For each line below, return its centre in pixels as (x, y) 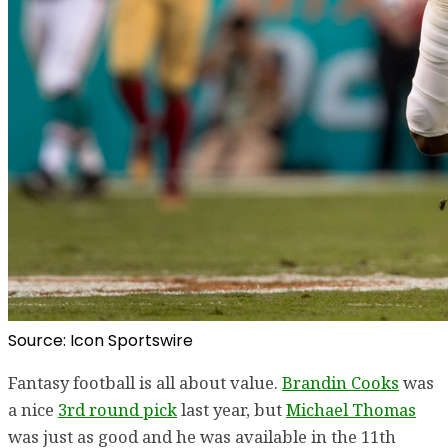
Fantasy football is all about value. (145, 383)
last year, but (231, 410)
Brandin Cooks (340, 383)
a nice (33, 410)
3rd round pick (117, 410)
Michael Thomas (351, 410)
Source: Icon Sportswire (100, 340)
